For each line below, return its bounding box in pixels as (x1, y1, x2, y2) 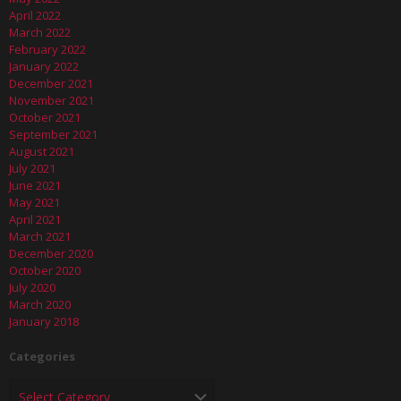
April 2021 (9, 210, 61, 227)
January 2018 (9, 312, 79, 329)
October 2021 (9, 108, 81, 125)
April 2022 (9, 6, 61, 23)
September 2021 (9, 125, 98, 142)
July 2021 (9, 159, 55, 176)
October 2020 (9, 261, 81, 278)
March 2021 (9, 227, 71, 244)
